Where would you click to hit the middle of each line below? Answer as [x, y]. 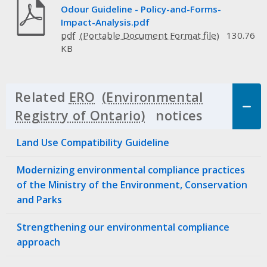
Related [42, 97]
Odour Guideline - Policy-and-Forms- [141, 9]
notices [177, 115]
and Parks [39, 199]
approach [38, 242]
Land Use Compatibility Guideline [93, 142]
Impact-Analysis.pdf [105, 22]
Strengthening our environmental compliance [123, 227]
